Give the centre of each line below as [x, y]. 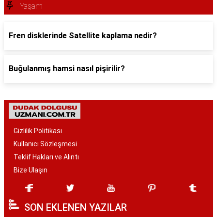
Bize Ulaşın [31, 170]
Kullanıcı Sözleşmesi [45, 144]
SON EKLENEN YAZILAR [76, 207]
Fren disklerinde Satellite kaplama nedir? [83, 36]
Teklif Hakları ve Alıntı [46, 157]
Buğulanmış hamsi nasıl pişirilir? [67, 69]
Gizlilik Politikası [38, 131]
